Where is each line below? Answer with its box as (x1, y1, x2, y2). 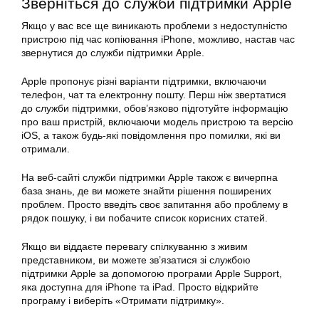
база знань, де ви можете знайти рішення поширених (21, 184, 271, 197)
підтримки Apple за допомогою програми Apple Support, (21, 267, 282, 279)
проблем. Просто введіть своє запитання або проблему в (21, 198, 288, 210)
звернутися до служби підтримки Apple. (21, 46, 204, 58)
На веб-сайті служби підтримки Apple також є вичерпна (21, 171, 278, 183)
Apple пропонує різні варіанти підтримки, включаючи (21, 75, 266, 87)
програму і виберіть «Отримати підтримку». (21, 294, 224, 306)
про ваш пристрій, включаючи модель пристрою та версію (21, 115, 293, 127)
